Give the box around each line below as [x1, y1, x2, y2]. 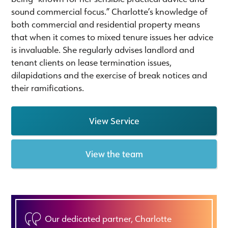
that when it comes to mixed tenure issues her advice [11, 31, 214, 42]
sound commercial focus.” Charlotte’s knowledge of [11, 6, 208, 17]
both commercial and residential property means [11, 18, 201, 30]
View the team [85, 148, 143, 159]
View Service [89, 115, 139, 126]
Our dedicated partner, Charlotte [45, 213, 172, 224]
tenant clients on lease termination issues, [11, 56, 172, 68]
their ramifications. [11, 82, 84, 93]
